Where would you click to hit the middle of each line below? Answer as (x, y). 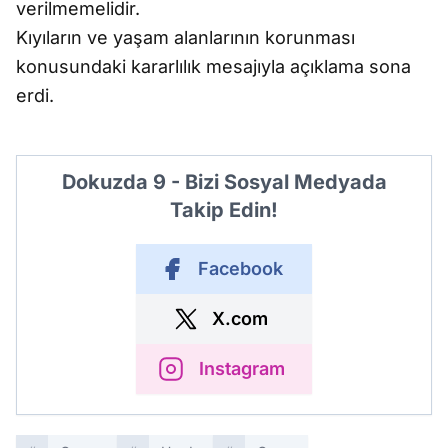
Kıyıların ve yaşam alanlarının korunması (185, 37)
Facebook (240, 268)
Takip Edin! (224, 210)
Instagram (242, 368)
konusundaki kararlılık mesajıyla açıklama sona (213, 66)
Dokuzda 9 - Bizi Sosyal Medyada (224, 182)
